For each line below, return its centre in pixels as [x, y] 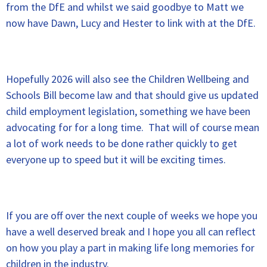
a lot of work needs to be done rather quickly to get [122, 143]
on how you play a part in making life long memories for [130, 248]
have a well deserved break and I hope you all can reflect [131, 232]
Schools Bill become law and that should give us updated [132, 95]
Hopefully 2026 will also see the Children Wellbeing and [128, 79]
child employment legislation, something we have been [128, 111]
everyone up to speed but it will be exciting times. [116, 159]
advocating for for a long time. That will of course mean [133, 127]
